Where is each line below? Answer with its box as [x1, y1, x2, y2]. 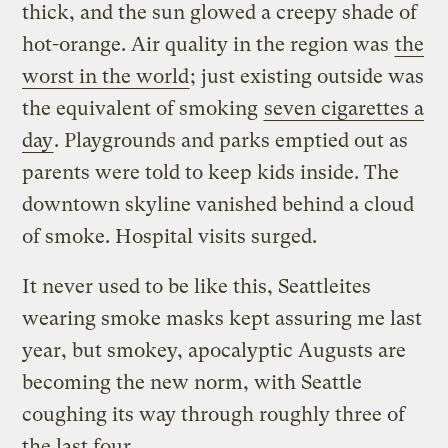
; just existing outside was [190, 65, 425, 89]
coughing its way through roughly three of [22, 403, 406, 427]
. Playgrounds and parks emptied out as [54, 129, 409, 153]
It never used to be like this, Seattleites [22, 275, 372, 299]
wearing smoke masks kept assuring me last [22, 307, 423, 331]
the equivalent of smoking [22, 97, 264, 121]
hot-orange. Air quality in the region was [22, 33, 395, 57]
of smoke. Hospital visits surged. [22, 225, 318, 249]
